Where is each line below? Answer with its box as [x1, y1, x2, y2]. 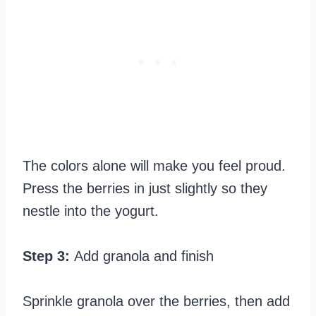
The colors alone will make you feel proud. [23, 157, 286, 174]
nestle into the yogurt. [23, 202, 159, 219]
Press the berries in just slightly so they [23, 180, 267, 196]
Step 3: [23, 248, 74, 264]
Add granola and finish [74, 248, 214, 264]
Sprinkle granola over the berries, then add [23, 293, 290, 309]
